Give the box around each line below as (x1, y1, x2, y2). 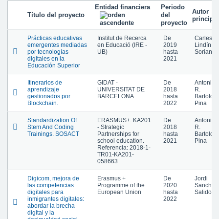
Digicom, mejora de (27, 175, 79, 182)
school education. (97, 137, 144, 144)
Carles (195, 35, 212, 42)
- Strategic (97, 124, 124, 131)
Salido (195, 189, 212, 196)
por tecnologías (27, 48, 68, 55)
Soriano (195, 48, 216, 55)
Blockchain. (27, 100, 58, 107)
